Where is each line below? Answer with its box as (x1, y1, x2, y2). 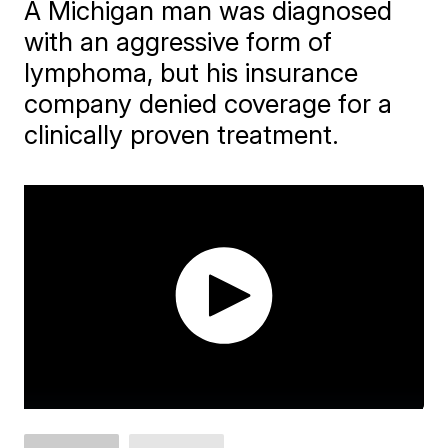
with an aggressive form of (24, 26, 333, 57)
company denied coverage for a (24, 88, 393, 119)
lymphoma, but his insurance (24, 57, 359, 88)
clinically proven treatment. (24, 119, 340, 150)
